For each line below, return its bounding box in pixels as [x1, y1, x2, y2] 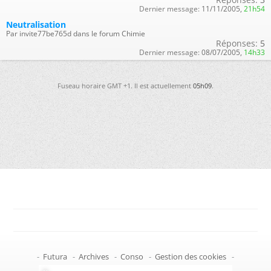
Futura [43, 250, 67, 262]
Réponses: [216, 37, 258, 49]
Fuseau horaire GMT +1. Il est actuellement [57, 80, 193, 90]
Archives [79, 250, 109, 262]
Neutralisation [6, 18, 66, 30]
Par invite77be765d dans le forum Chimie [6, 28, 145, 39]
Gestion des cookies [155, 250, 226, 262]
